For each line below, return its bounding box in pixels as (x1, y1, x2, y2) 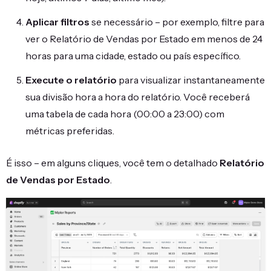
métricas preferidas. (25, 125, 114, 137)
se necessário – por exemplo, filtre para (90, 16, 264, 28)
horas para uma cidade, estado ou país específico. (25, 50, 241, 62)
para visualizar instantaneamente (117, 74, 265, 86)
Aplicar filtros (25, 16, 90, 28)
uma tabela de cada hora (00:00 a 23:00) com (25, 108, 224, 120)
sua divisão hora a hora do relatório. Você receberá (25, 91, 250, 103)
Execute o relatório (25, 74, 117, 86)
